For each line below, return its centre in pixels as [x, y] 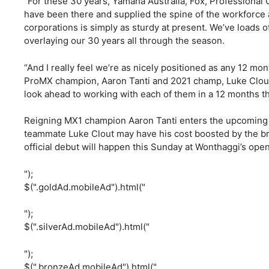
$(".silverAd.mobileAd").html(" [87, 227]
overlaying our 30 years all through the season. [124, 41]
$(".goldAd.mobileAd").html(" [85, 187]
